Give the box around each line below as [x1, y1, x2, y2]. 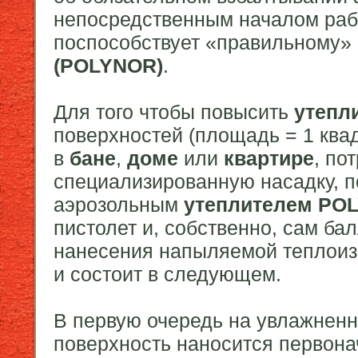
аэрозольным [54, 193, 184, 217]
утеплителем [184, 193, 312, 217]
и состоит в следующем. [54, 263, 281, 286]
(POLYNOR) [54, 54, 163, 78]
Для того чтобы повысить [54, 101, 294, 124]
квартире [224, 147, 314, 170]
